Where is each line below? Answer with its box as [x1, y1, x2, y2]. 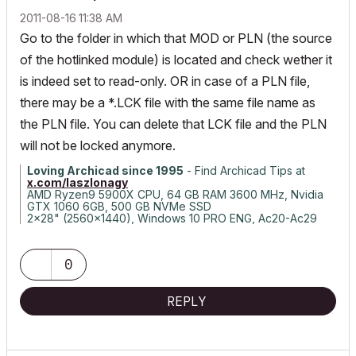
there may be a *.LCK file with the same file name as [20, 95, 315, 110]
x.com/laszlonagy [27, 176, 128, 189]
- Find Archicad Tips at [184, 164, 305, 177]
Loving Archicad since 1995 [27, 164, 184, 177]
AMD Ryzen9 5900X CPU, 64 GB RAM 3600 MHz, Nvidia [27, 188, 323, 201]
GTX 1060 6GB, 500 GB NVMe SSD [27, 199, 211, 213]
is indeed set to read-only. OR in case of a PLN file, [20, 73, 310, 89]
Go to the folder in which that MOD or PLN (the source [20, 30, 332, 46]
